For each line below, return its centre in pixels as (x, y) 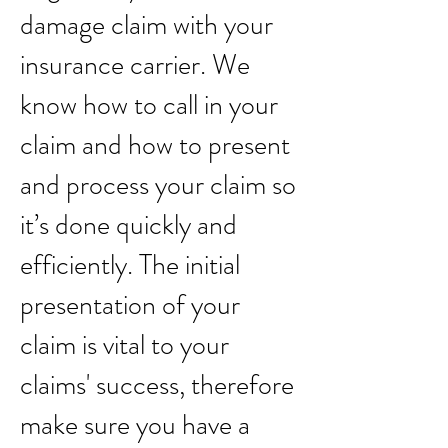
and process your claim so (158, 185)
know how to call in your (149, 105)
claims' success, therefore (157, 385)
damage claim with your (146, 25)
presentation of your (130, 305)
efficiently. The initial (130, 265)
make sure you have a (135, 425)
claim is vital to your (124, 345)
